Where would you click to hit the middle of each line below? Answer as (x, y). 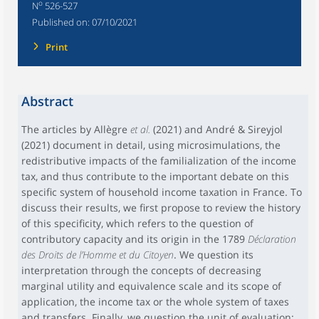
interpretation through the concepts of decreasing (141, 271)
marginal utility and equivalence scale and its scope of (151, 286)
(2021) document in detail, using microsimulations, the (151, 145)
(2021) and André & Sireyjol (216, 130)
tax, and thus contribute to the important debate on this (155, 177)
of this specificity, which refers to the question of (137, 224)
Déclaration (272, 239)
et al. (140, 130)
